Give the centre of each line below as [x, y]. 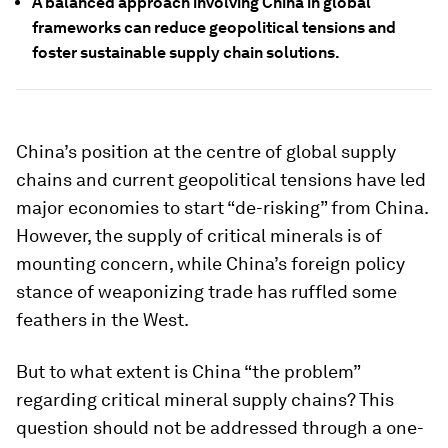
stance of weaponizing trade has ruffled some [206, 291]
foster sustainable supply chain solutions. [186, 52]
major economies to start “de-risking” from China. [222, 207]
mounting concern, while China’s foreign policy [210, 263]
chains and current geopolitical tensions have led [221, 179]
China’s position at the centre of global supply [206, 151]
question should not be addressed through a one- [220, 427]
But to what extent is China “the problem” [188, 371]
